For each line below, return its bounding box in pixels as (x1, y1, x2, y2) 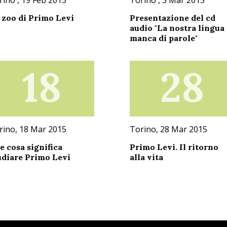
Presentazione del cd (129, 12, 215, 23)
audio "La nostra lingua (129, 22, 224, 33)
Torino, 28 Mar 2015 (129, 123, 207, 135)
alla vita (129, 152, 163, 162)
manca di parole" (129, 32, 198, 43)
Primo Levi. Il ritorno (129, 141, 218, 152)
